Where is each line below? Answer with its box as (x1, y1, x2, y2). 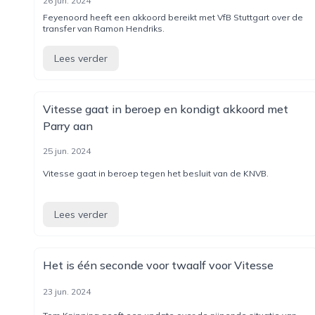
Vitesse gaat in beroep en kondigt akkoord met (43, 102, 288, 116)
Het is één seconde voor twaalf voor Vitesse (43, 258, 274, 272)
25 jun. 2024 (43, 146, 91, 156)
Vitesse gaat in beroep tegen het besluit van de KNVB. (43, 168, 269, 179)
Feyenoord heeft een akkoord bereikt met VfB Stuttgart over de (43, 12, 303, 22)
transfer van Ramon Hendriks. (43, 23, 165, 34)
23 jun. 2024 (43, 286, 91, 297)
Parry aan (43, 119, 93, 133)
